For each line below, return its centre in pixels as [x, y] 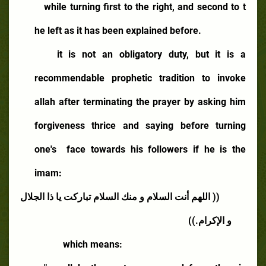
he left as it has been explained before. [118, 30]
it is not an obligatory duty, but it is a [151, 54]
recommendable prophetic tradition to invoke [140, 78]
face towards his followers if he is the [156, 149]
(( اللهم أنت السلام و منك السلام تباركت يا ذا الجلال [120, 197]
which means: [93, 244]
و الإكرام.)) [210, 220]
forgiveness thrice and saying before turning [140, 125]
